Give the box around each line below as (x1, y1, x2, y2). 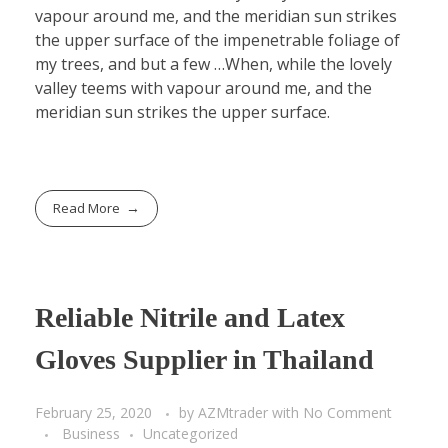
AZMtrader (198, 402, 272, 422)
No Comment (303, 402, 392, 422)
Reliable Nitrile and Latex (35, 302, 345, 334)
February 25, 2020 (35, 402, 152, 422)
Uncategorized (143, 423, 238, 443)
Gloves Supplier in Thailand (35, 344, 374, 376)
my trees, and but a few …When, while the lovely (35, 53, 392, 76)
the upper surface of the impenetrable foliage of (35, 29, 400, 52)
